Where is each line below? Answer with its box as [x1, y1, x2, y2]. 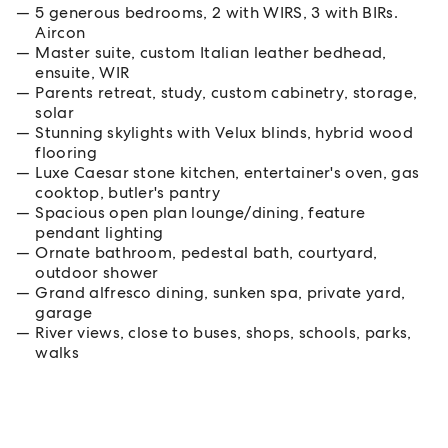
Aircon [35, 22, 86, 43]
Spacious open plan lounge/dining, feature [35, 202, 366, 223]
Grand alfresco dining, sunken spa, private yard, [35, 282, 406, 303]
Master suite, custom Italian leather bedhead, [35, 42, 387, 63]
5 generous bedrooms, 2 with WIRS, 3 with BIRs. [35, 2, 399, 23]
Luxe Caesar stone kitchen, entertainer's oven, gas [35, 162, 420, 183]
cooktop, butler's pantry [35, 182, 221, 203]
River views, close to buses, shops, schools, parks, [35, 322, 412, 343]
